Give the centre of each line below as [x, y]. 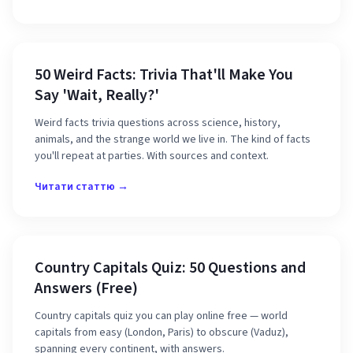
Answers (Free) [86, 288]
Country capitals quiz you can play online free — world [161, 316]
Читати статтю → [82, 187]
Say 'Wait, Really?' [97, 95]
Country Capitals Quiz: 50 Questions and [170, 268]
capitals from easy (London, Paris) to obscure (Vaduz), [162, 333]
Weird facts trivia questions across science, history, [158, 123]
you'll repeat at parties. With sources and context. [152, 156]
